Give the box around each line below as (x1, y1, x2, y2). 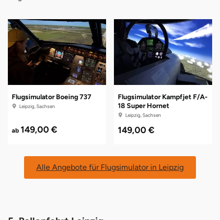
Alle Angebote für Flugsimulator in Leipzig (36, 162, 184, 172)
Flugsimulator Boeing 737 (12, 92, 91, 101)
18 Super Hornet (118, 101, 169, 110)
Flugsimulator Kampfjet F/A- (118, 92, 208, 101)
